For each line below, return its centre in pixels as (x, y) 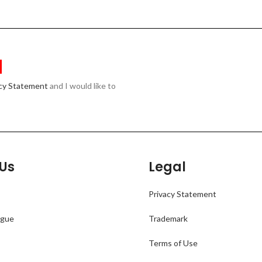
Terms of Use (173, 243)
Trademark (168, 218)
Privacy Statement (182, 194)
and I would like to (82, 86)
